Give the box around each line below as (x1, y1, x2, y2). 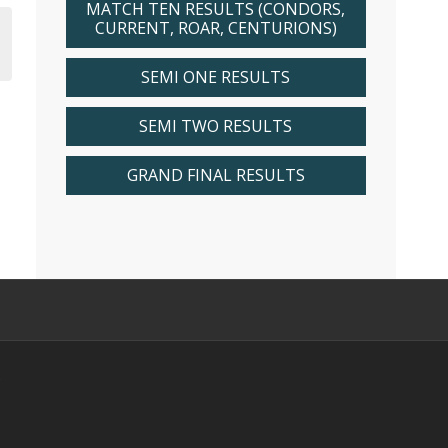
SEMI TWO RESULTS (139, 115, 292, 137)
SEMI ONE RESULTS (141, 66, 290, 88)
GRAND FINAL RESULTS (126, 164, 305, 186)
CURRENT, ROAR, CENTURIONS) (94, 17, 337, 39)
